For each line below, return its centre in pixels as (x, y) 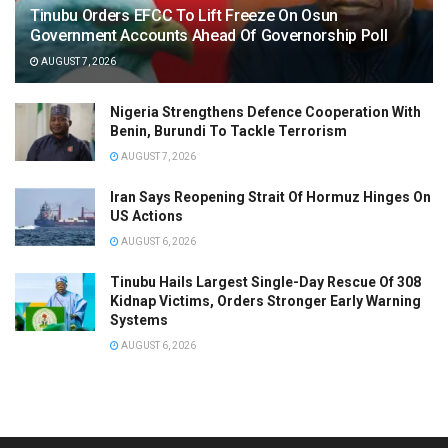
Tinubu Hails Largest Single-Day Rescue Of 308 (265, 282)
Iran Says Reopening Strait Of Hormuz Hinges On (270, 197)
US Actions (146, 216)
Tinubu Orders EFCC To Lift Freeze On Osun (184, 16)
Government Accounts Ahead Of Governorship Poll (209, 36)
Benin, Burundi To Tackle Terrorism (228, 131)
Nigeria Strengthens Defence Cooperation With (265, 112)
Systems (139, 320)
